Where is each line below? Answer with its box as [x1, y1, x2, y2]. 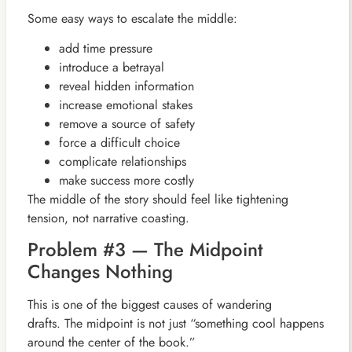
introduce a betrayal [58, 57, 164, 76]
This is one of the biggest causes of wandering [27, 295, 272, 314]
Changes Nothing [27, 258, 173, 286]
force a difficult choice [58, 133, 180, 152]
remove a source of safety [58, 114, 195, 133]
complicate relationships [58, 152, 186, 170]
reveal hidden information [58, 76, 194, 95]
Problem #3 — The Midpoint [27, 236, 263, 264]
